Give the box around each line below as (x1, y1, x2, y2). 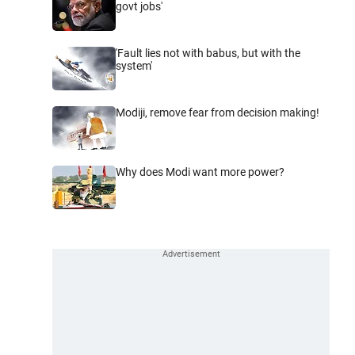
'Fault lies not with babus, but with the (116, 46, 300, 59)
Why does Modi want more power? (116, 165, 284, 178)
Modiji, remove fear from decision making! (116, 105, 319, 119)
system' (116, 59, 152, 72)
